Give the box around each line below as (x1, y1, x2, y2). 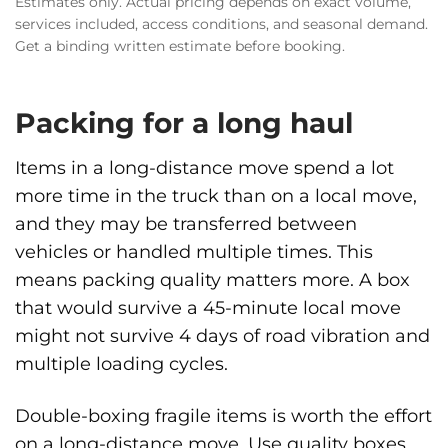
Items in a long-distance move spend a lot (15, 156, 394, 180)
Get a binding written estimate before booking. (15, 37, 345, 56)
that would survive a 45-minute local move (15, 296, 401, 320)
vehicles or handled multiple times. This (15, 240, 373, 264)
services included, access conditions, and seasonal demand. (15, 15, 428, 34)
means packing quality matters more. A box (15, 268, 410, 292)
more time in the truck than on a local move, (15, 184, 417, 208)
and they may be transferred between (15, 212, 357, 236)
